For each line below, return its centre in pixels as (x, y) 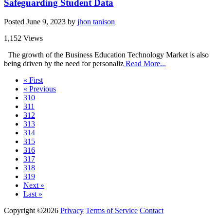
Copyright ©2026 (31, 210)
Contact (152, 210)
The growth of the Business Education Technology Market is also (106, 54)
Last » (33, 194)
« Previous (40, 89)
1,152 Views (23, 38)
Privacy (72, 210)
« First (33, 80)
